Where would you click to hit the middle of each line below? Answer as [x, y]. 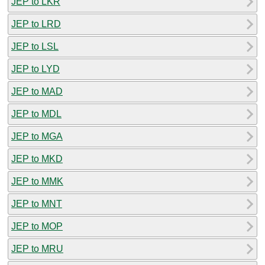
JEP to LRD [36, 24]
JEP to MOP [37, 226]
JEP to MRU [37, 248]
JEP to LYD [35, 69]
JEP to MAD [37, 91]
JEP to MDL [36, 114]
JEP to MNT [37, 203]
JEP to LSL [35, 46]
